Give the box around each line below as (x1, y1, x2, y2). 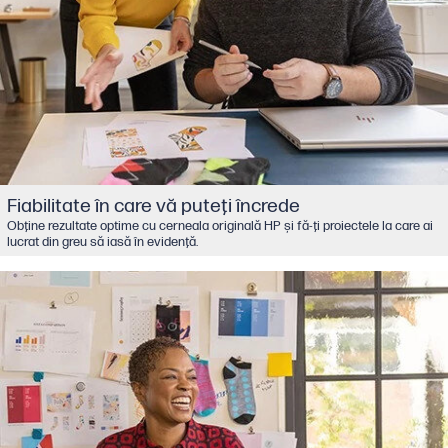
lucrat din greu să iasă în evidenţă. (6, 233, 198, 250)
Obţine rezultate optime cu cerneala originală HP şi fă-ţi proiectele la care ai (6, 217, 433, 234)
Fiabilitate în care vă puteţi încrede (6, 193, 300, 218)
